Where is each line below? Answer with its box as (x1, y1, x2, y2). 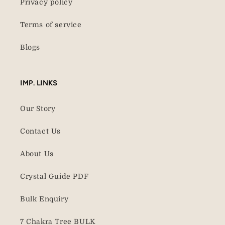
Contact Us (20, 127, 61, 135)
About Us (20, 150, 54, 158)
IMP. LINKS (20, 79, 57, 87)
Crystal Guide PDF (20, 172, 89, 180)
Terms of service (20, 21, 82, 29)
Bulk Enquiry (20, 195, 69, 203)
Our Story (20, 104, 56, 113)
